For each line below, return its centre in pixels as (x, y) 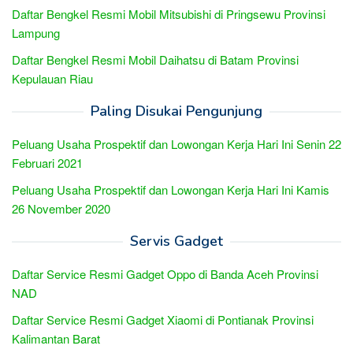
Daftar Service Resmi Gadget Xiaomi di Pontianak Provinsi (163, 319)
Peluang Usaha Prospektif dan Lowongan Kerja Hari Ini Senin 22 (176, 143)
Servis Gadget (176, 241)
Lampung (36, 32)
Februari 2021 (47, 162)
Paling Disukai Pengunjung (176, 111)
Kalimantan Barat (56, 338)
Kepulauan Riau (52, 78)
